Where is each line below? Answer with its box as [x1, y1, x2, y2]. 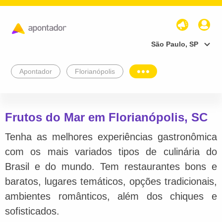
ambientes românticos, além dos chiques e [5, 190, 217, 202]
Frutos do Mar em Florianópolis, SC [5, 110, 208, 124]
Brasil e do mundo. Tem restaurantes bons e [5, 161, 217, 172]
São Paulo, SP [151, 40, 198, 48]
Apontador [19, 67, 52, 75]
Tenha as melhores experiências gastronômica [5, 131, 217, 142]
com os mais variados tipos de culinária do [5, 146, 217, 157]
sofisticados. [5, 205, 59, 217]
